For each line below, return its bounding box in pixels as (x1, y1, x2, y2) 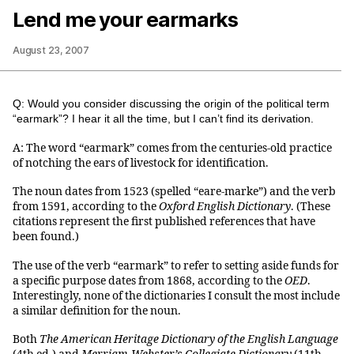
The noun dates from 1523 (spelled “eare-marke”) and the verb (13, 185, 336, 199)
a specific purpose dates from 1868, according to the (13, 273, 284, 288)
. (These (291, 200, 330, 214)
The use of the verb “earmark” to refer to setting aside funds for (13, 258, 339, 273)
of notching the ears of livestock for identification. (13, 156, 269, 170)
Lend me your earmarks (13, 7, 239, 32)
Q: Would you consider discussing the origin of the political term (13, 97, 330, 111)
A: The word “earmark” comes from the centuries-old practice (13, 141, 332, 155)
